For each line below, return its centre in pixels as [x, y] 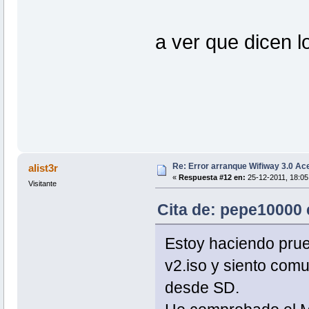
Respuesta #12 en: [212, 177]
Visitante [42, 183]
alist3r [43, 168]
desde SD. [202, 287]
